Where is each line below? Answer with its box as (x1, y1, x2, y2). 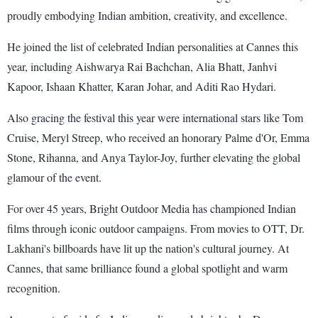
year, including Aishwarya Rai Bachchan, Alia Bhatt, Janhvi (7, 58, 277, 74)
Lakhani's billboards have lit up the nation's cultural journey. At (7, 240, 289, 256)
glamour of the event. (7, 169, 102, 185)
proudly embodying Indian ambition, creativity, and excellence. (7, 7, 287, 23)
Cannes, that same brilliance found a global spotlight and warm (7, 260, 287, 275)
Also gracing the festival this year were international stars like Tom (7, 109, 303, 125)
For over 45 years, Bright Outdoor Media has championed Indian (7, 200, 296, 216)
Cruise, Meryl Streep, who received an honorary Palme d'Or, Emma (7, 129, 309, 145)
